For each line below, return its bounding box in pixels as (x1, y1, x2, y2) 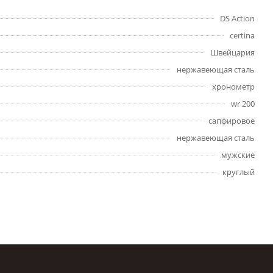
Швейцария (210, 47, 255, 58)
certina (230, 30, 255, 41)
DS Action (220, 13, 255, 24)
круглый (222, 166, 255, 177)
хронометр (212, 81, 255, 92)
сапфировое (208, 115, 255, 126)
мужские (221, 149, 255, 160)
